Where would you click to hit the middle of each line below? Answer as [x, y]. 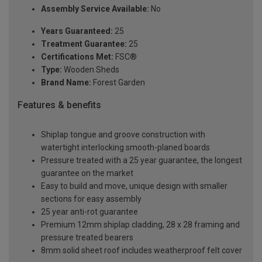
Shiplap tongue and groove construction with [123, 135]
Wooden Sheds [91, 70]
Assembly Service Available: [95, 9]
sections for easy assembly [91, 199]
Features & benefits [59, 105]
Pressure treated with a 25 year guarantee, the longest [142, 161]
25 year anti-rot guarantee [89, 212]
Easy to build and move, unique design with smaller [134, 186]
